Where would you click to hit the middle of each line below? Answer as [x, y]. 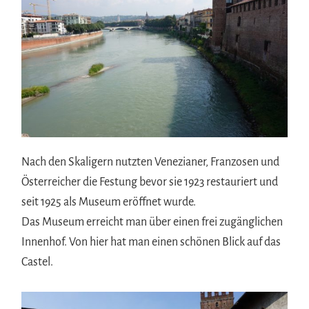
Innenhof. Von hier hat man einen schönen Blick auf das [151, 242]
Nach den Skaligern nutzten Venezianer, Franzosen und [151, 162]
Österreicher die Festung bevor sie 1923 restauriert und [150, 182]
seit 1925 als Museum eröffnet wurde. [109, 202]
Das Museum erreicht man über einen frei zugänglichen [152, 222]
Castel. [38, 262]
